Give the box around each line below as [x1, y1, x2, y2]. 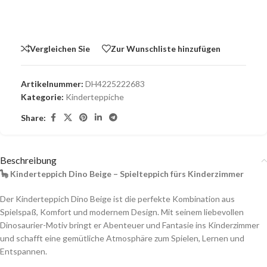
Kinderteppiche [66, 92, 124, 103]
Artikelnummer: [21, 79, 85, 89]
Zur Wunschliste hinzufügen [111, 43, 221, 54]
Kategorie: [21, 92, 64, 103]
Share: [21, 112, 46, 123]
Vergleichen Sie [30, 43, 90, 54]
